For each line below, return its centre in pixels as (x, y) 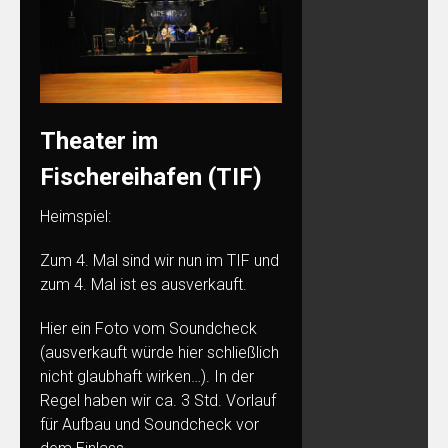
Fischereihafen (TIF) (151, 176)
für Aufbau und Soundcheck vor (149, 424)
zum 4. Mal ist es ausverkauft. (143, 284)
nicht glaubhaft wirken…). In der (147, 376)
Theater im (99, 140)
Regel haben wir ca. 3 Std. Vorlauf (158, 400)
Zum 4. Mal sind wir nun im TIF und (159, 260)
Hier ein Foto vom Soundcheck (148, 328)
